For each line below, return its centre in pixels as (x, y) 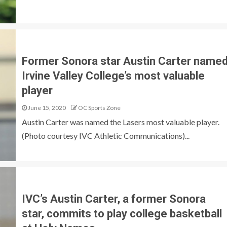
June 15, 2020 (46, 107)
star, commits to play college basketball (122, 213)
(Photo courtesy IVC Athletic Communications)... (105, 135)
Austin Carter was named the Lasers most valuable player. (120, 122)
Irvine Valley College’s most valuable (113, 75)
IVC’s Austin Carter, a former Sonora (113, 199)
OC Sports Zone (99, 107)
